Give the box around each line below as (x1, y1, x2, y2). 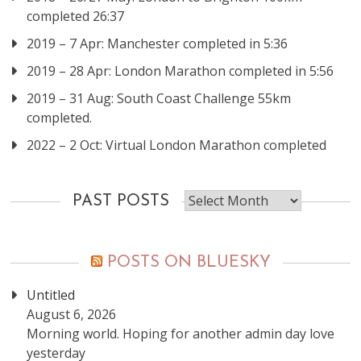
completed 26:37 (27, 7, 125, 25)
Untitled (27, 286, 76, 304)
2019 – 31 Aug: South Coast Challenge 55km (27, 89, 292, 107)
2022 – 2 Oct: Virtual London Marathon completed (27, 136, 327, 154)
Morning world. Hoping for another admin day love (27, 325, 335, 342)
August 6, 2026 (27, 305, 117, 323)
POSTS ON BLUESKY (106, 255, 271, 271)
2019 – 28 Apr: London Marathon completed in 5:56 (27, 62, 334, 80)
